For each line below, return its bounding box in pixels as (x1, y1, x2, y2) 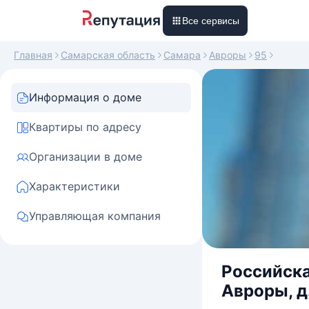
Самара (163, 49, 201, 61)
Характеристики (29, 179, 120, 193)
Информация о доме (29, 90, 141, 104)
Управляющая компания (29, 209, 161, 223)
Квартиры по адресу (29, 120, 141, 134)
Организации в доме (29, 150, 142, 163)
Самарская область (61, 49, 155, 61)
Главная (14, 49, 52, 61)
